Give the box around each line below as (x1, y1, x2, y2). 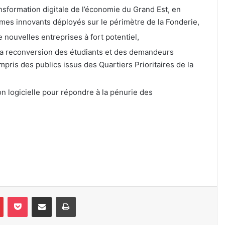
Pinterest (3, 192, 32, 201)
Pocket (27, 192, 49, 201)
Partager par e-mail (51, 192, 63, 201)
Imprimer (75, 192, 102, 201)
